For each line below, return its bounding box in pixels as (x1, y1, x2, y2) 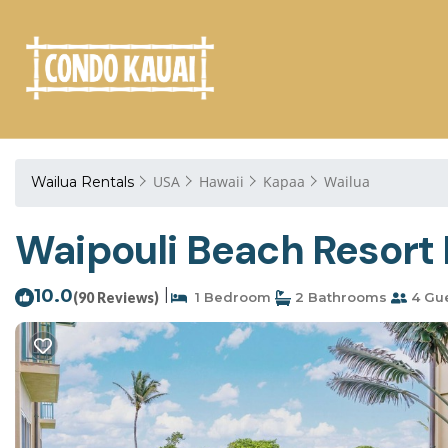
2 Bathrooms (291, 289, 387, 305)
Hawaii (199, 172, 244, 191)
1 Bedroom (187, 289, 271, 305)
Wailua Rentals (31, 173, 138, 191)
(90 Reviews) (73, 289, 159, 306)
